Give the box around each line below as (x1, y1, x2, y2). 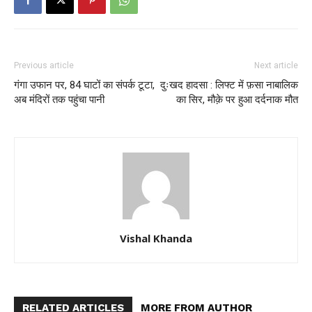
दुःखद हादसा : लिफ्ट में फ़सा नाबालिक (160, 79, 298, 92)
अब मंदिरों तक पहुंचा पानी (14, 93, 104, 107)
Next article (254, 61, 298, 71)
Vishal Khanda (120, 231, 192, 246)
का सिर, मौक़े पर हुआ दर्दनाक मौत (176, 93, 298, 107)
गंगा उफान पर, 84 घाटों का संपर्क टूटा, (14, 79, 155, 92)
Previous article (14, 61, 74, 71)
